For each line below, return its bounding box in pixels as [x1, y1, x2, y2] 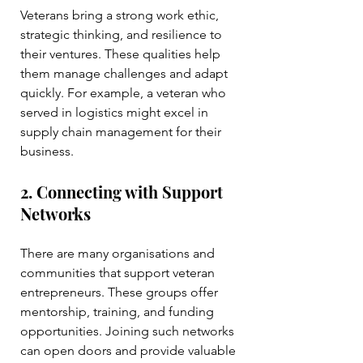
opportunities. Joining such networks [20, 323, 237, 340]
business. [20, 143, 74, 160]
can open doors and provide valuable [20, 343, 239, 359]
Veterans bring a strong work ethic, [20, 7, 222, 23]
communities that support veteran [20, 265, 218, 281]
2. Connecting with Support [20, 181, 227, 203]
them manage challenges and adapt [20, 66, 231, 82]
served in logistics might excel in [20, 105, 211, 121]
